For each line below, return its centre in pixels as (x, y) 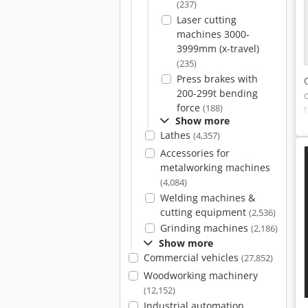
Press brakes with (217, 79)
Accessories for (195, 153)
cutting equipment (204, 212)
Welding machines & (207, 198)
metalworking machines (215, 167)
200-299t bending (217, 93)
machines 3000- (213, 34)
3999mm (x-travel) (218, 48)
